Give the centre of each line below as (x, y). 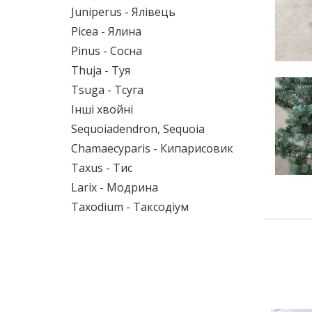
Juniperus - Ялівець (123, 12)
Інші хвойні (102, 109)
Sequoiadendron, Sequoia (138, 129)
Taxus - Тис (102, 168)
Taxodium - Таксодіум (130, 207)
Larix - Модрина (115, 187)
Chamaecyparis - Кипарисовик (152, 148)
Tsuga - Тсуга (107, 90)
